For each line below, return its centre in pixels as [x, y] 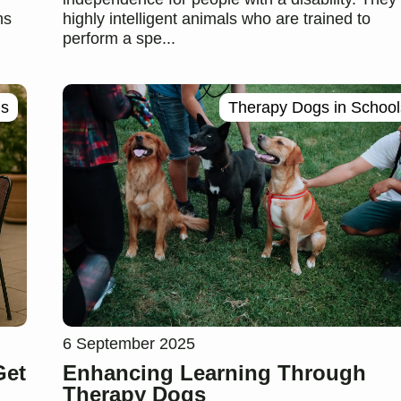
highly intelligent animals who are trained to [216, 19]
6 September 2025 [128, 343]
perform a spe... [119, 39]
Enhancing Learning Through [214, 372]
